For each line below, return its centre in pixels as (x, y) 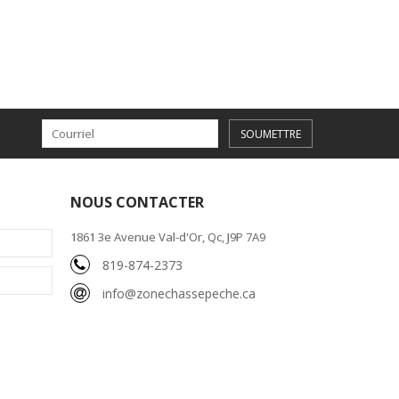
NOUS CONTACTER (137, 202)
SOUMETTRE (271, 134)
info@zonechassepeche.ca (179, 293)
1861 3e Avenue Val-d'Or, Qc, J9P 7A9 (167, 236)
